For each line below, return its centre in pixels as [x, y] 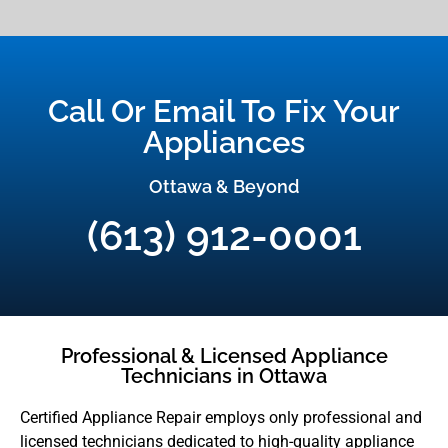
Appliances [224, 141]
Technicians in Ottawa [224, 375]
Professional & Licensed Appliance [224, 355]
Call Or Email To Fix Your [224, 110]
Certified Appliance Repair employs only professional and [221, 417]
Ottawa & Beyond [224, 186]
